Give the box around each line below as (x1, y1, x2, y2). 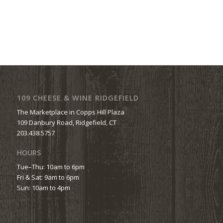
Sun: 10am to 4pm (16, 183, 70, 193)
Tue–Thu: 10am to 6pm (16, 162, 85, 172)
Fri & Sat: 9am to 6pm (16, 173, 79, 182)
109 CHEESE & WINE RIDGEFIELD (16, 93, 139, 103)
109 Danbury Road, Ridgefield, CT (16, 118, 116, 127)
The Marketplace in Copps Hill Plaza (16, 108, 124, 117)
